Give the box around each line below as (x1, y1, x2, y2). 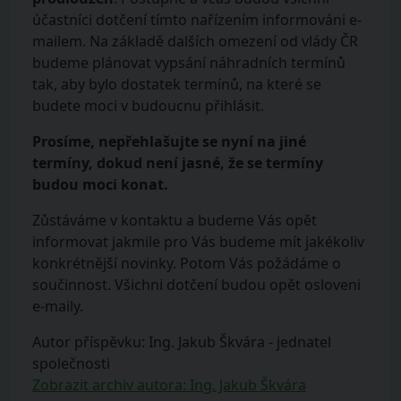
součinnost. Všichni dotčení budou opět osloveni (32, 275, 361, 294)
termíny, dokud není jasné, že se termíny (32, 153, 323, 173)
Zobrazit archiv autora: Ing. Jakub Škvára (32, 375, 306, 395)
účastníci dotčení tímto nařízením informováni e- (32, 10, 362, 30)
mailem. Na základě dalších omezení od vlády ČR (32, 31, 358, 51)
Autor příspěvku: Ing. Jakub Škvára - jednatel (32, 332, 331, 352)
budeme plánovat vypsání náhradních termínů (32, 53, 346, 73)
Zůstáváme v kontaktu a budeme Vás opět (32, 210, 317, 230)
